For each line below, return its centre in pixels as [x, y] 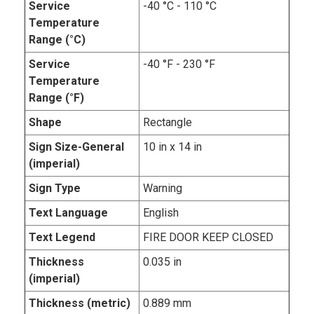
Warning [163, 189]
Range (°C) [57, 40]
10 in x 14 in [172, 147]
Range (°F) [56, 98]
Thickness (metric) [80, 303]
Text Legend [62, 238]
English [161, 213]
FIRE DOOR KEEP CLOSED [208, 238]
